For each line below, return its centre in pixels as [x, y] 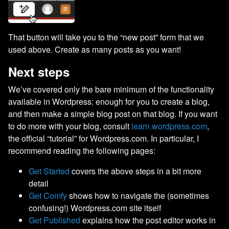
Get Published [54, 220]
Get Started [49, 171]
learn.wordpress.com [169, 126]
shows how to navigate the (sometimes [138, 195]
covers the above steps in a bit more [135, 171]
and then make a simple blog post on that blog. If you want [113, 113]
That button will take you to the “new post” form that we [106, 37]
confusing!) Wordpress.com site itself [95, 208]
